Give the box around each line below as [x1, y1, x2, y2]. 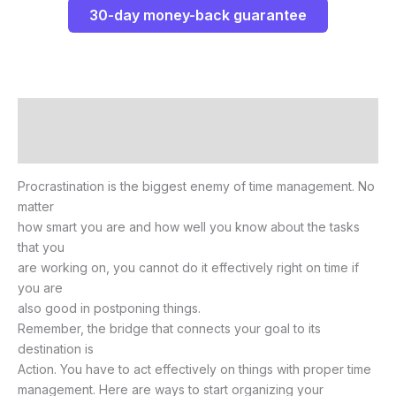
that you [18, 239, 65, 255]
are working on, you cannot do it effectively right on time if [18, 259, 359, 275]
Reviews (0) [18, 139, 91, 155]
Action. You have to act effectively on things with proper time [18, 361, 371, 377]
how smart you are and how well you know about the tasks [18, 218, 360, 234]
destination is [18, 340, 94, 356]
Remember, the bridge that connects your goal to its [18, 320, 321, 336]
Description [18, 106, 90, 122]
